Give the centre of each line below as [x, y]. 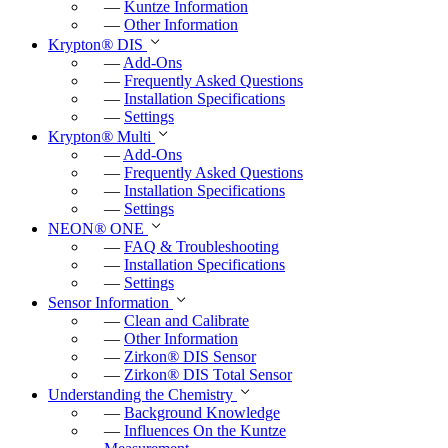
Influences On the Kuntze [205, 431]
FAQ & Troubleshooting [201, 247]
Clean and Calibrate [186, 321]
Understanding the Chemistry [142, 395]
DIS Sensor [217, 357]
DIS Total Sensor [235, 375]
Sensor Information [110, 303]
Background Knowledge [202, 413]
